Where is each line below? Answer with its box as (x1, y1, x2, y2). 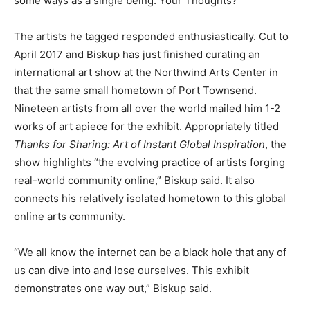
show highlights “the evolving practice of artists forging (14, 156, 285, 170)
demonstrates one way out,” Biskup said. (14, 282, 212, 295)
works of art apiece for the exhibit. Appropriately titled (14, 120, 279, 134)
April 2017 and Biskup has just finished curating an (14, 48, 260, 62)
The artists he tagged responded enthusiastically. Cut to (14, 30, 289, 44)
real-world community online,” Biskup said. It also (14, 174, 255, 188)
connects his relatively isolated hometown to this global (14, 192, 286, 206)
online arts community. (14, 210, 125, 224)
